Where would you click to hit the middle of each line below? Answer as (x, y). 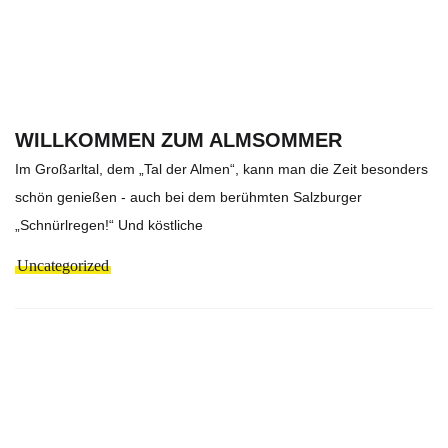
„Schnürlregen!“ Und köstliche (109, 224)
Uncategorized (63, 265)
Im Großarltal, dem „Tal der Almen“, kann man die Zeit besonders (221, 168)
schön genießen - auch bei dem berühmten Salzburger (188, 196)
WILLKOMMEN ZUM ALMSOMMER (178, 139)
